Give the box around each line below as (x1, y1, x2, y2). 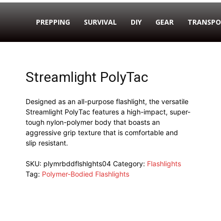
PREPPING (36, 17, 70, 27)
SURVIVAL (84, 17, 117, 27)
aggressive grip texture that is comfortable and (25, 128, 178, 137)
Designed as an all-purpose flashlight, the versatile (25, 97, 188, 106)
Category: (112, 159, 147, 168)
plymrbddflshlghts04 (43, 159, 111, 168)
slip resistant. (25, 139, 68, 147)
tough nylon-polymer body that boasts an (25, 118, 160, 126)
